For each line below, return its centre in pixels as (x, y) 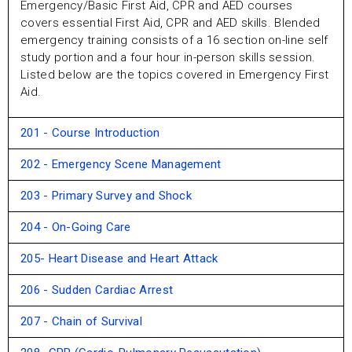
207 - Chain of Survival (81, 322)
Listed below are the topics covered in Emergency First (175, 74)
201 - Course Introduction (90, 133)
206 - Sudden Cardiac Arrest (97, 290)
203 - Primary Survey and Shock (106, 196)
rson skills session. (263, 57)
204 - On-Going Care (76, 227)
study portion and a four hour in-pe (116, 57)
